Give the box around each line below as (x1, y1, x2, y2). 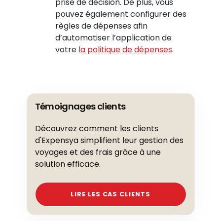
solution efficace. (35, 158, 101, 170)
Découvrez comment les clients (35, 123, 158, 134)
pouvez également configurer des (55, 8, 186, 20)
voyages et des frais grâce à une (35, 147, 161, 158)
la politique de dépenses (78, 44, 172, 55)
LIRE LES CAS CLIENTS (70, 190, 151, 198)
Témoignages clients (35, 100, 126, 112)
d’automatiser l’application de (55, 32, 172, 43)
